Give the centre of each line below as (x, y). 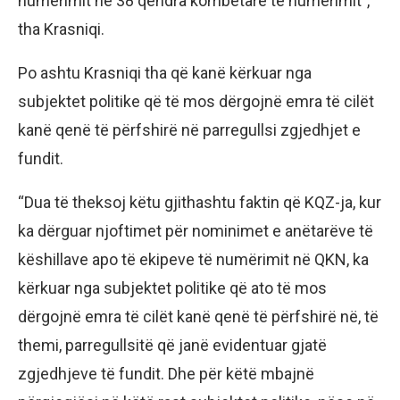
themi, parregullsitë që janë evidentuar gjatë (172, 346)
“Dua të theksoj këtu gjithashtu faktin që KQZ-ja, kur (200, 203)
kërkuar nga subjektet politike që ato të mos (172, 288)
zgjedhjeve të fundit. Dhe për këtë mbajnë (166, 374)
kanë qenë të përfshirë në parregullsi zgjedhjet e (189, 130)
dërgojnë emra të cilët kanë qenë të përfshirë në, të (198, 317)
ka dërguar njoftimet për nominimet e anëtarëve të (196, 231)
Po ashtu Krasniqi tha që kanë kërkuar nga (165, 73)
